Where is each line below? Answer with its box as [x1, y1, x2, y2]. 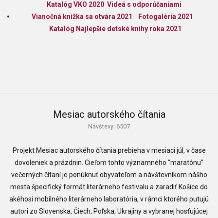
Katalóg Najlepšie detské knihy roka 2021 [49, 25, 182, 33]
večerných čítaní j [11, 171, 64, 179]
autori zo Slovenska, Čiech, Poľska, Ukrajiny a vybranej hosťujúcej [10, 207, 208, 216]
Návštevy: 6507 [88, 123, 130, 130]
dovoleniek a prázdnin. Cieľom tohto [15, 159, 126, 167]
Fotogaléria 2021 [138, 13, 193, 21]
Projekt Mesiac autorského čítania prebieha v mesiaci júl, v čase [12, 146, 206, 155]
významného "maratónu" [126, 159, 203, 167]
